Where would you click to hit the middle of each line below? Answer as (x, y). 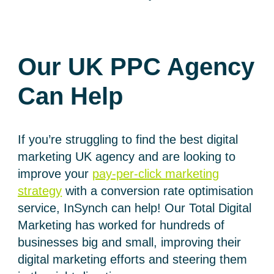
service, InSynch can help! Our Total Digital (135, 208)
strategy (40, 191)
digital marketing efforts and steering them (133, 259)
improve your (55, 173)
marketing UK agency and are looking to (127, 156)
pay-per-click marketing (156, 173)
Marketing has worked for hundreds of (121, 225)
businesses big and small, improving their (130, 242)
